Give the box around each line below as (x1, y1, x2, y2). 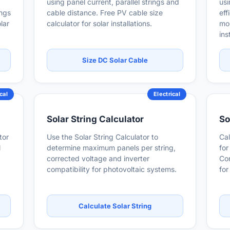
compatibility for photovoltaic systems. (47, 165, 177, 174)
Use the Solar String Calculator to (47, 132, 158, 141)
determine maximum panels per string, (47, 143, 176, 152)
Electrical (154, 90, 180, 98)
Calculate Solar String (79, 202, 151, 210)
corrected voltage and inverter (47, 154, 149, 163)
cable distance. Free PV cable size (47, 8, 163, 17)
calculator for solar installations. (47, 19, 152, 28)
